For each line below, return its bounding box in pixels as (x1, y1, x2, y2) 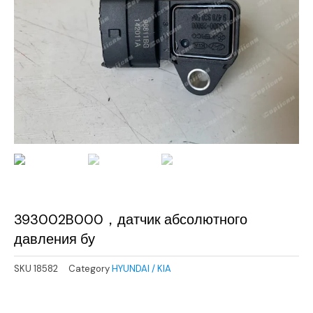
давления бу (14, 229, 95, 248)
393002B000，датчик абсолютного (14, 210, 247, 228)
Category (68, 263, 110, 275)
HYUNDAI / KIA (112, 263, 171, 275)
